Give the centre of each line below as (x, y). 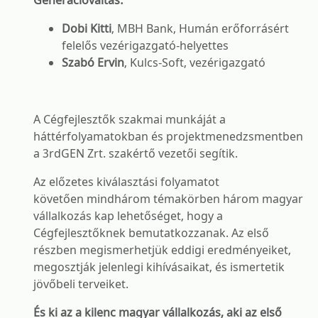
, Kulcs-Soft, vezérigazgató (195, 62)
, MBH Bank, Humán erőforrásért (200, 28)
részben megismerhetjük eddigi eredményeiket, (162, 250)
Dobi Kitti (87, 28)
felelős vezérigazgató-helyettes (147, 45)
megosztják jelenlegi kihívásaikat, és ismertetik (159, 267)
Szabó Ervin (93, 62)
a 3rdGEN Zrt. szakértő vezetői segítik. (136, 153)
